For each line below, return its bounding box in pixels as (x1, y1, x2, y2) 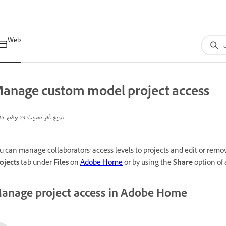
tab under (19, 158, 53, 169)
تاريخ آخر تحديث (26, 112, 64, 124)
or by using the (123, 158, 173, 169)
